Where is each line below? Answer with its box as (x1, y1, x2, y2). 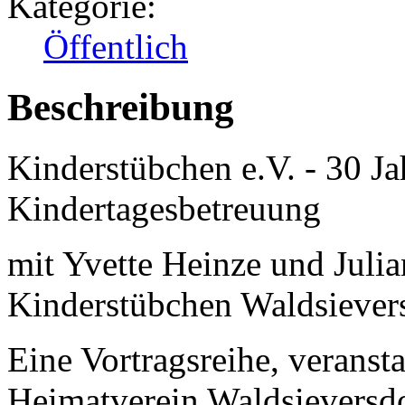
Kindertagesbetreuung (7, 189, 321, 229)
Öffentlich (43, 27, 188, 67)
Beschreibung (7, 86, 234, 129)
